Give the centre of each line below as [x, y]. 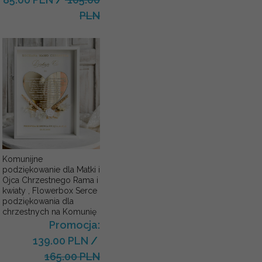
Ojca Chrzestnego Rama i [50, 180]
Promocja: [74, 225]
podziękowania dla [38, 201]
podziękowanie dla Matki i [51, 170]
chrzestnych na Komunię [49, 212]
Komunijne [22, 159]
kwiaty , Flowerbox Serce [49, 191]
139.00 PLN [60, 241]
